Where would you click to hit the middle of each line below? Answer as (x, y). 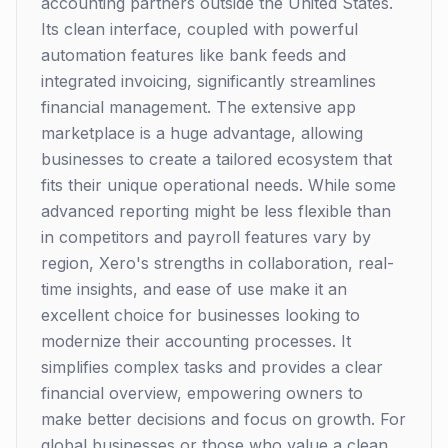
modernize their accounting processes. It (196, 341)
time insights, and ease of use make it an (194, 289)
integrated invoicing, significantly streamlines (208, 81)
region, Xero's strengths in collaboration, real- (217, 263)
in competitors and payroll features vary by (206, 237)
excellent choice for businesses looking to (200, 315)
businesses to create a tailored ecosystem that (216, 159)
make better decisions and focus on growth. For (223, 419)
